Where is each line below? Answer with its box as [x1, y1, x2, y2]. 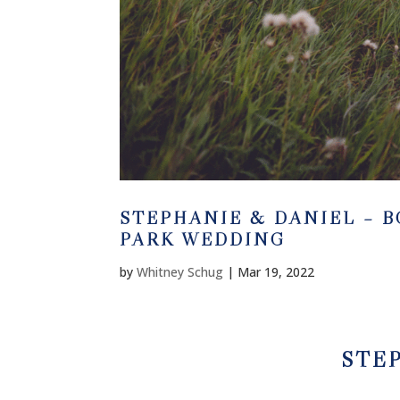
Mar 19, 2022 [237, 262, 315, 280]
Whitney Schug [137, 262, 224, 280]
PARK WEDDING [120, 228, 287, 250]
